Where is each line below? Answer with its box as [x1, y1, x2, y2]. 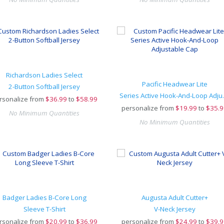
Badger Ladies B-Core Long [2, 193, 86, 202]
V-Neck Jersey [153, 204, 195, 213]
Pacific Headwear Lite [141, 79, 207, 88]
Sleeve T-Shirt [23, 204, 65, 213]
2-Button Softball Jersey [8, 82, 80, 91]
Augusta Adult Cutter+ [141, 193, 208, 202]
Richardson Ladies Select [6, 70, 83, 79]
